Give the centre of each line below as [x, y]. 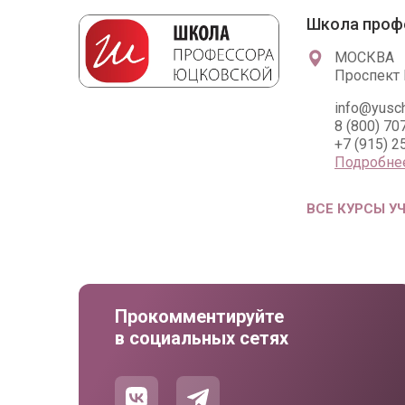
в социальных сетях [202, 338]
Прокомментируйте [199, 316]
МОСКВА [364, 57]
